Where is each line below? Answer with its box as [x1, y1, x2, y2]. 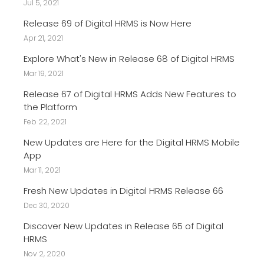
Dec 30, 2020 [24, 200, 70, 210]
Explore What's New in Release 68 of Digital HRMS [24, 52, 235, 65]
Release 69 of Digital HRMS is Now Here [24, 16, 192, 29]
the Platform [24, 100, 77, 113]
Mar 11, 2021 [24, 164, 61, 175]
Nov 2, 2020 [24, 248, 65, 259]
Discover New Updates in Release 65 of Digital [24, 219, 223, 232]
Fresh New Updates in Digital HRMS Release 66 [24, 184, 223, 197]
